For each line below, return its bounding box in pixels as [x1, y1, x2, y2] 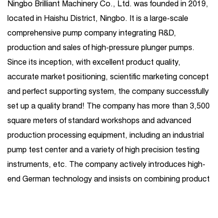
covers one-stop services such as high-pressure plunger [7, 203, 203, 213]
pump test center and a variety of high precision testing [7, 145, 200, 154]
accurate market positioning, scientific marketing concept [7, 72, 209, 81]
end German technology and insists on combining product [7, 174, 210, 183]
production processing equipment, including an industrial [7, 130, 204, 140]
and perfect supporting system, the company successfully [7, 87, 209, 96]
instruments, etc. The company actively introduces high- [7, 160, 205, 169]
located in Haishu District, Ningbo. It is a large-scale [7, 14, 188, 23]
